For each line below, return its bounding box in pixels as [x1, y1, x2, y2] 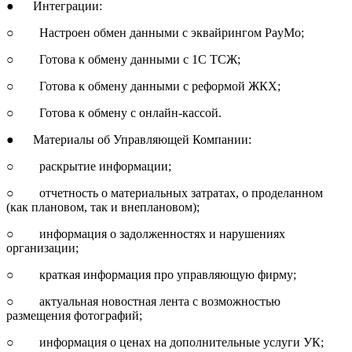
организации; [6, 240, 79, 255]
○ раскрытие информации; [6, 159, 171, 173]
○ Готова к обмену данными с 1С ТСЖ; [6, 52, 240, 66]
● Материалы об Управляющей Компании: [6, 132, 251, 146]
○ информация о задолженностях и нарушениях [6, 226, 285, 240]
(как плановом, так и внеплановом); [6, 200, 200, 214]
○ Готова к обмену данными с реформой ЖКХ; [6, 79, 280, 93]
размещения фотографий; [6, 308, 142, 322]
